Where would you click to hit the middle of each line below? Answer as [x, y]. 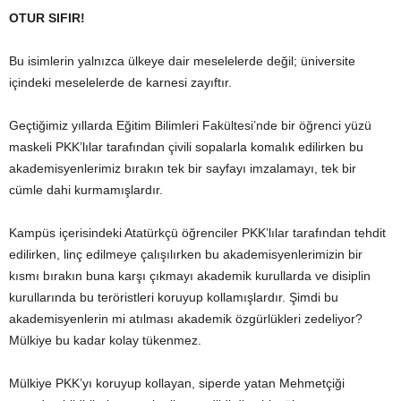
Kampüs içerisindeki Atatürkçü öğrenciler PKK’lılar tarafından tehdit [197, 233]
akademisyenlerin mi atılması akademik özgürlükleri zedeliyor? [186, 319]
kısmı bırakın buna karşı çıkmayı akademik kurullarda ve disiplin [190, 276]
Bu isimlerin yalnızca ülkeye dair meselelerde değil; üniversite [182, 61]
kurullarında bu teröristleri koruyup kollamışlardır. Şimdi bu [174, 297]
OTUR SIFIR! [47, 18]
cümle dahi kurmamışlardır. [86, 190]
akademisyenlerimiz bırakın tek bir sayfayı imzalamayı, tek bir [183, 168]
